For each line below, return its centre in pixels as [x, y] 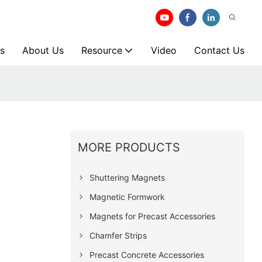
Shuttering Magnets [127, 177]
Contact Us [219, 50]
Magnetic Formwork [127, 196]
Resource [102, 50]
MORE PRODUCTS [129, 147]
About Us [43, 50]
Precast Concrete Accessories [146, 254]
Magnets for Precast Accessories [152, 216]
